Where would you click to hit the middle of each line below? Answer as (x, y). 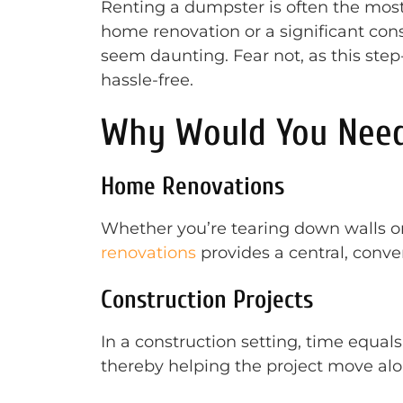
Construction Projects (207, 300)
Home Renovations (193, 186)
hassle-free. (147, 80)
